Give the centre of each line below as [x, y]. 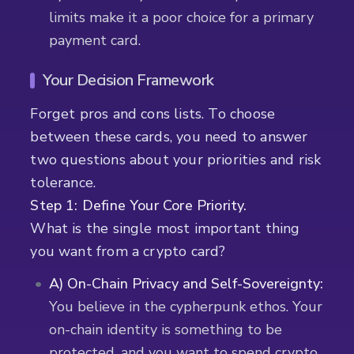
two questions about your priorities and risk [176, 159]
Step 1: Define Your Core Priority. [139, 205]
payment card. [95, 40]
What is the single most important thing [165, 228]
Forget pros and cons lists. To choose [153, 113]
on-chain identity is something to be [166, 329]
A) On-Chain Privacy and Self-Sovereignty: [186, 283]
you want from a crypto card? [128, 251]
